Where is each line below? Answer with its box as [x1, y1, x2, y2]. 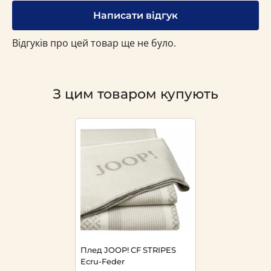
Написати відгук [93, 10, 178, 22]
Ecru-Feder [80, 256, 125, 266]
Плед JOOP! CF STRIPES [80, 244, 176, 255]
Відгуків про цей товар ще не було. [12, 36, 176, 50]
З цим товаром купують [53, 86, 218, 103]
